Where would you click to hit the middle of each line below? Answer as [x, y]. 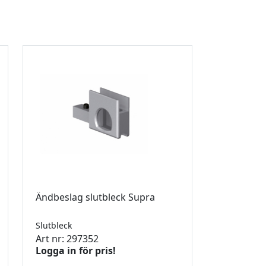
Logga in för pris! [76, 250]
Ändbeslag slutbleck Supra [96, 197]
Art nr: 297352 [67, 238]
